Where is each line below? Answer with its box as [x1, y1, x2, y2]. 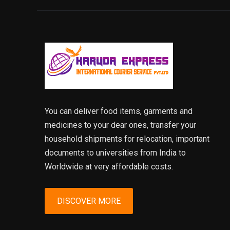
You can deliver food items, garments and [45, 106, 193, 116]
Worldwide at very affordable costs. [45, 161, 173, 171]
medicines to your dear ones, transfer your [45, 120, 196, 130]
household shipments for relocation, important [45, 133, 209, 144]
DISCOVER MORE [57, 196, 121, 206]
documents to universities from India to [45, 147, 186, 158]
